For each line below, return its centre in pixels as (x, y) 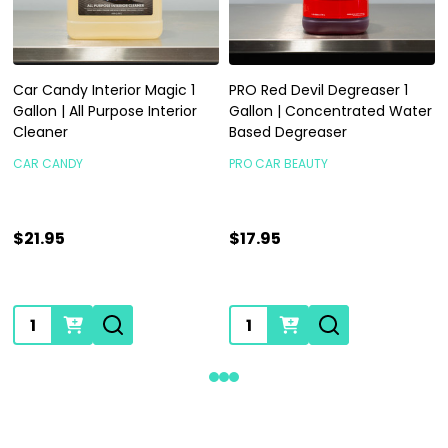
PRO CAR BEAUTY (278, 164)
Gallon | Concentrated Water (330, 111)
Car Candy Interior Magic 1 (104, 90)
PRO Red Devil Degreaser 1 (318, 90)
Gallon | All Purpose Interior (105, 111)
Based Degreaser (288, 132)
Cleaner (40, 132)
